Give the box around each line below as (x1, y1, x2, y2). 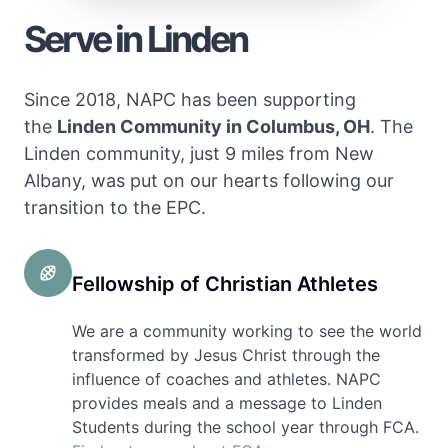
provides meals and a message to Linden (72, 393, 382, 414)
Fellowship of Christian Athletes (72, 272, 378, 297)
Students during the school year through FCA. (72, 417, 419, 438)
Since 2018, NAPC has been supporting (24, 89, 356, 111)
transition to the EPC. (24, 197, 206, 219)
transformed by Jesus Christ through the (72, 345, 380, 366)
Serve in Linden (24, 16, 247, 61)
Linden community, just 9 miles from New (24, 143, 374, 165)
